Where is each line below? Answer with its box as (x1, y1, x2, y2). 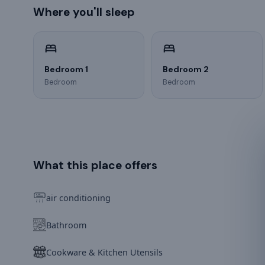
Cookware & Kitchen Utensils (46, 246, 163, 258)
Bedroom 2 (162, 63, 209, 75)
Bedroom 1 (44, 63, 88, 75)
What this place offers (33, 157, 157, 173)
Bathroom (46, 219, 86, 231)
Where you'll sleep (33, 4, 135, 20)
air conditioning (46, 192, 111, 203)
